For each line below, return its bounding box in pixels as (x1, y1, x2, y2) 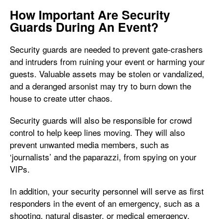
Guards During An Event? (10, 18, 162, 36)
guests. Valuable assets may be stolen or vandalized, (10, 67, 204, 80)
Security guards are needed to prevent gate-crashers (10, 43, 203, 55)
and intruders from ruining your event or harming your (10, 55, 205, 67)
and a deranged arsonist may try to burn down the (10, 80, 191, 92)
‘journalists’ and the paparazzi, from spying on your (10, 151, 197, 163)
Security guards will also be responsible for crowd (10, 114, 192, 126)
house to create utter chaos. (10, 92, 112, 104)
